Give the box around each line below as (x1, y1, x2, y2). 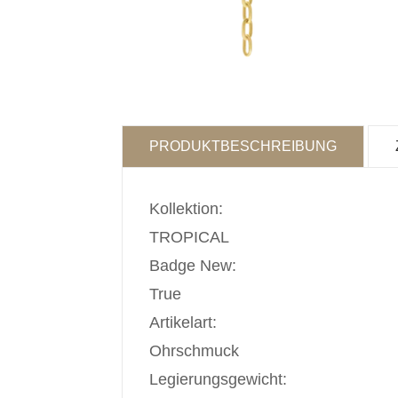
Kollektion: (149, 200, 223, 218)
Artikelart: (149, 314, 217, 331)
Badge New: (149, 257, 236, 275)
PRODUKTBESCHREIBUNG (149, 139, 337, 154)
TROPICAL (149, 228, 229, 246)
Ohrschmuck (149, 342, 239, 360)
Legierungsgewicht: (149, 370, 287, 388)
